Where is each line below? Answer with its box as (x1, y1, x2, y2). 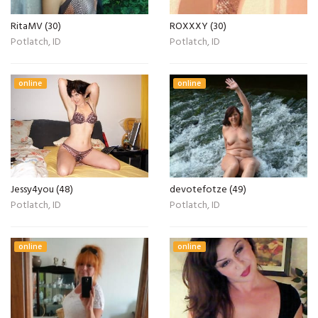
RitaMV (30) (11, 18, 61, 35)
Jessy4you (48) (11, 182, 73, 198)
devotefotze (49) (170, 182, 246, 198)
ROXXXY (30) (170, 18, 226, 35)
